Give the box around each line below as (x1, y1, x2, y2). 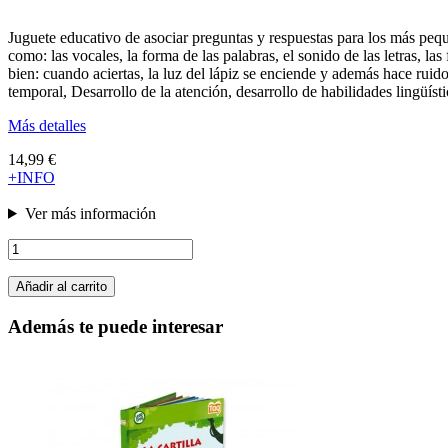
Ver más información (24, 204, 156, 222)
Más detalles (8, 116, 86, 134)
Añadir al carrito (16, 278, 107, 294)
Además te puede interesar (8, 315, 223, 337)
